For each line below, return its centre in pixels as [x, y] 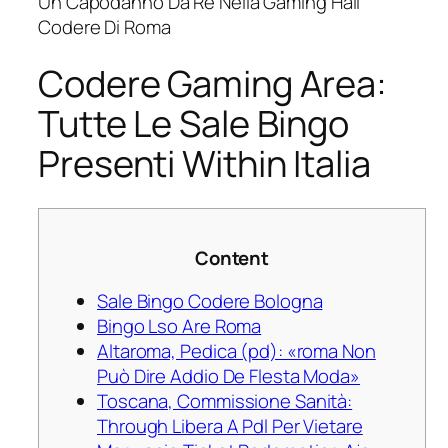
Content [232, 257]
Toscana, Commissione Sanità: [225, 401]
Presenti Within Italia [204, 164]
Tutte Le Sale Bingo [194, 124]
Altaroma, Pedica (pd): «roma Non [236, 351]
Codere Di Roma [104, 26]
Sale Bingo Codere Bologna [210, 301]
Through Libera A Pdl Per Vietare [230, 426]
